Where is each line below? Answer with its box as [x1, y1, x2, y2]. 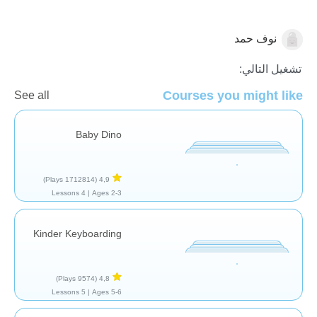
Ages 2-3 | [92, 188, 122, 197]
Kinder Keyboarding [33, 227, 122, 239]
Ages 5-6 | [92, 287, 122, 296]
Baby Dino [76, 128, 122, 140]
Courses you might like [163, 88, 303, 103]
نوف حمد [234, 32, 277, 45]
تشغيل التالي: [239, 62, 301, 75]
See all [14, 88, 50, 101]
